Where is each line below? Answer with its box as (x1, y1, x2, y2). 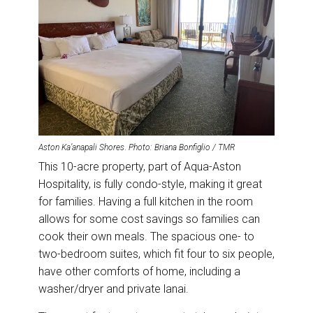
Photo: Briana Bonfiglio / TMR (129, 142, 235, 152)
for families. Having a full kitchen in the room (38, 194, 253, 208)
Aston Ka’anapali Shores (38, 142, 124, 152)
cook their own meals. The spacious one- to (38, 229, 254, 243)
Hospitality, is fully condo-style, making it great (38, 177, 262, 191)
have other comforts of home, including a (38, 264, 240, 278)
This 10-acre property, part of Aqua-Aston (38, 159, 241, 173)
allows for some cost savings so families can (38, 212, 260, 226)
